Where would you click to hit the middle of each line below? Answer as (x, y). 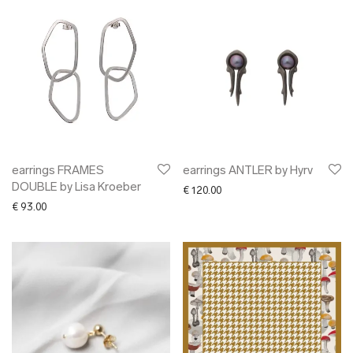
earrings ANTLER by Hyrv (248, 171)
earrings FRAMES (58, 171)
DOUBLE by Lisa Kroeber (76, 188)
